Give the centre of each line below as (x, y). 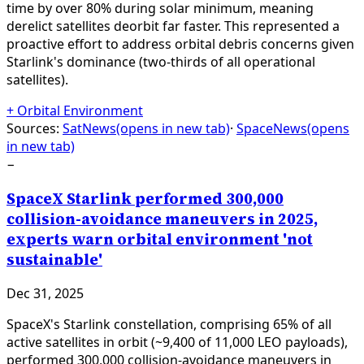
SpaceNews (272, 128)
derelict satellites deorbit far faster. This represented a (173, 26)
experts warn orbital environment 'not (160, 239)
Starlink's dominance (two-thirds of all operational (161, 61)
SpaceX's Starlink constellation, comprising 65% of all (169, 325)
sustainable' (54, 259)
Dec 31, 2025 (45, 294)
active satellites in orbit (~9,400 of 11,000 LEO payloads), (177, 342)
